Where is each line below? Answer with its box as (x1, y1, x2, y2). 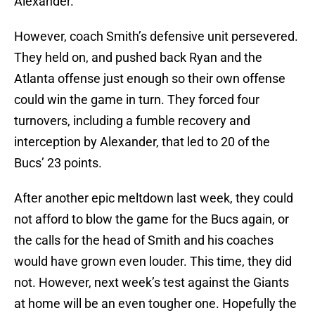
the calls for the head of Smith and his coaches (14, 233, 274, 248)
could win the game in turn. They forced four (14, 92, 259, 108)
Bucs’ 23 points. (14, 155, 102, 171)
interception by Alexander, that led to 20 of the (14, 134, 270, 150)
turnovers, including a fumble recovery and (14, 113, 250, 129)
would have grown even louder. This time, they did (14, 254, 292, 269)
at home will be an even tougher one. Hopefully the (14, 296, 297, 311)
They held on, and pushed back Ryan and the (14, 50, 262, 65)
